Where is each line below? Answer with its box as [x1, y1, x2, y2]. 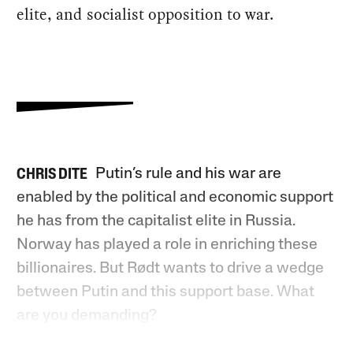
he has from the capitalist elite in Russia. [17, 214, 296, 230]
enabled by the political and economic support [17, 190, 334, 206]
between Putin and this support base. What [17, 284, 315, 301]
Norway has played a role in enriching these [17, 237, 318, 254]
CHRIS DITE [17, 167, 88, 184]
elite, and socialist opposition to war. [17, 3, 274, 26]
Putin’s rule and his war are [95, 166, 282, 183]
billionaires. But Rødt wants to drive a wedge [17, 261, 325, 277]
